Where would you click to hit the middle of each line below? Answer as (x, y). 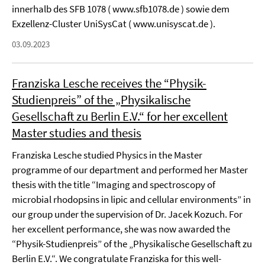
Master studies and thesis (77, 133)
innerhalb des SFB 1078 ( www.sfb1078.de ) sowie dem (121, 9)
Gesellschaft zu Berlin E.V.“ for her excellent (120, 116)
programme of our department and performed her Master (130, 170)
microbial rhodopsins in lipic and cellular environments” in (131, 199)
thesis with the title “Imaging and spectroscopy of (114, 185)
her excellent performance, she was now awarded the (121, 229)
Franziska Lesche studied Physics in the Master (107, 155)
